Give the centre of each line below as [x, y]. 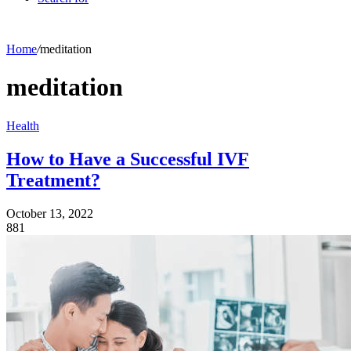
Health [23, 125]
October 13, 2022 [50, 213]
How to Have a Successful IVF [128, 159]
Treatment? [53, 180]
